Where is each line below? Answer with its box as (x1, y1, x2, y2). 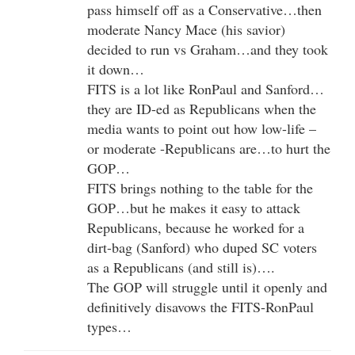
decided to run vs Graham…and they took (87, 39, 328, 59)
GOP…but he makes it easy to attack (87, 197, 300, 217)
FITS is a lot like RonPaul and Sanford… (87, 78, 324, 98)
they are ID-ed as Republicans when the (87, 98, 316, 118)
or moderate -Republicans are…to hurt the (87, 138, 330, 158)
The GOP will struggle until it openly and (87, 277, 327, 296)
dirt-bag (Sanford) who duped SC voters (87, 237, 317, 257)
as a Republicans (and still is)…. (87, 257, 275, 277)
